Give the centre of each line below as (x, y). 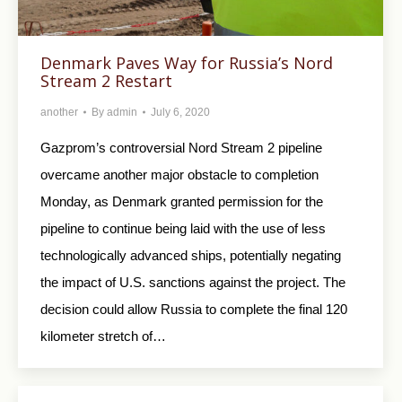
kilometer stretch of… (103, 336)
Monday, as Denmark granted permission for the (182, 202)
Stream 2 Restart (106, 81)
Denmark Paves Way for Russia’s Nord (187, 63)
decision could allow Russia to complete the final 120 (194, 310)
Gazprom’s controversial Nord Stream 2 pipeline (181, 148)
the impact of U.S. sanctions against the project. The (193, 283)
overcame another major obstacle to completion (179, 175)
